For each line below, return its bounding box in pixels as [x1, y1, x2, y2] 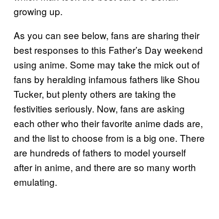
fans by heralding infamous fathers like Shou [14, 72, 200, 86]
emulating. [14, 175, 57, 188]
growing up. [14, 4, 63, 18]
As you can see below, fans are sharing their [14, 28, 199, 42]
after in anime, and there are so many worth [14, 160, 196, 174]
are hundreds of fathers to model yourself [14, 145, 186, 159]
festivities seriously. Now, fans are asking [14, 101, 185, 115]
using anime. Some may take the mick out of [14, 57, 199, 71]
